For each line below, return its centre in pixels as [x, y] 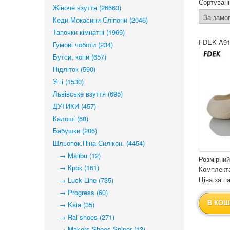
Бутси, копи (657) [80, 57]
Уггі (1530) [68, 81]
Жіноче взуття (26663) [87, 7]
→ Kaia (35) [74, 205]
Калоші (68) [71, 118]
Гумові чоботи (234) [83, 44]
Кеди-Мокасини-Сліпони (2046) [100, 20]
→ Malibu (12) [77, 155]
